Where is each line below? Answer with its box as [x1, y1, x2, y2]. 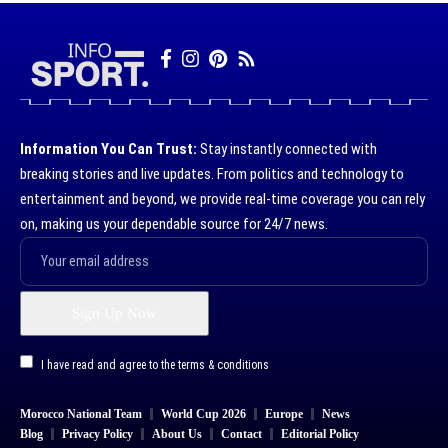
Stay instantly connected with [197, 139, 377, 158]
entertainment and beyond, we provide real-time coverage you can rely [20, 189, 425, 208]
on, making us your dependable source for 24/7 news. [20, 214, 328, 233]
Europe [265, 407, 303, 422]
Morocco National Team [20, 407, 142, 422]
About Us [152, 427, 202, 442]
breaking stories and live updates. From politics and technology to [20, 164, 404, 183]
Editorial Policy [281, 427, 359, 442]
